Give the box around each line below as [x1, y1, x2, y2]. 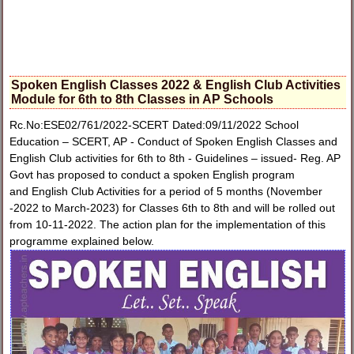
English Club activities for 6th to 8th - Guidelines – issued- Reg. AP [9, 152, 341, 165]
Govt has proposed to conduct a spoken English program [9, 168, 296, 182]
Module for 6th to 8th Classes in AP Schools [11, 92, 274, 106]
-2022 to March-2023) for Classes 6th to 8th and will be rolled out [9, 201, 336, 215]
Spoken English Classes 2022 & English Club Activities [11, 77, 341, 92]
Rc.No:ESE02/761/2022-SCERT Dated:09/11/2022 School [9, 119, 299, 132]
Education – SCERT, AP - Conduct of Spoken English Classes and [9, 135, 338, 149]
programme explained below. [9, 235, 155, 248]
